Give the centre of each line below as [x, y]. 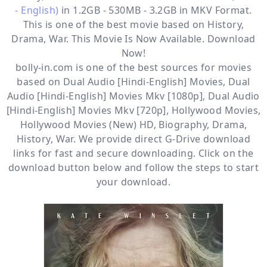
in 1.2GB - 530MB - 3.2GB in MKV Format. [155, 10]
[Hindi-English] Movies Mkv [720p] [86, 110]
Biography [183, 125]
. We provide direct [119, 139]
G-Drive [183, 139]
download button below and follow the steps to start [133, 167]
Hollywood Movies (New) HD [87, 125]
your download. [133, 182]
